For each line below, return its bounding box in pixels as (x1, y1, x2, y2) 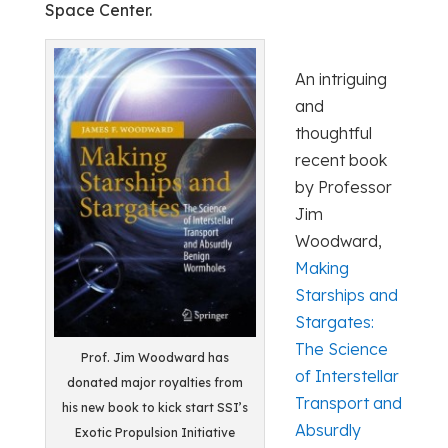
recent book (294, 150, 387, 171)
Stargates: (294, 312, 374, 333)
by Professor (294, 177, 392, 198)
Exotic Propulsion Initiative (74, 425, 235, 440)
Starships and (294, 285, 398, 306)
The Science (294, 339, 388, 360)
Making (294, 258, 349, 279)
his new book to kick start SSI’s (61, 400, 248, 415)
